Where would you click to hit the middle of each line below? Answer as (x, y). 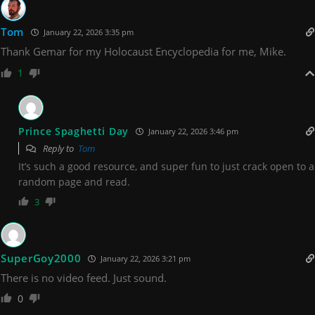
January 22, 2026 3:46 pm (192, 131)
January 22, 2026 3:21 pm (145, 258)
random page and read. (74, 181)
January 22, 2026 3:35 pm (88, 32)
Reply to (59, 148)
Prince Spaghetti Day (73, 131)
